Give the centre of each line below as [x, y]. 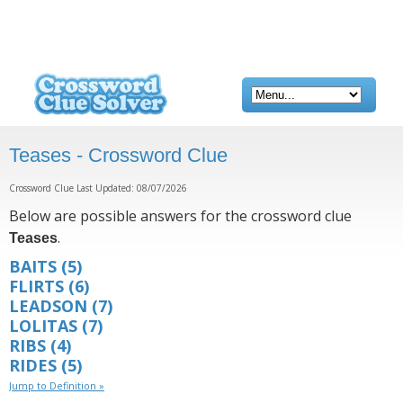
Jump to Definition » [57, 385]
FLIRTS [36, 286]
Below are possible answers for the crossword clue [180, 216]
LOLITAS [43, 326]
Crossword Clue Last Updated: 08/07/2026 [98, 188]
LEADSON [48, 306]
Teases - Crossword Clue [118, 155]
